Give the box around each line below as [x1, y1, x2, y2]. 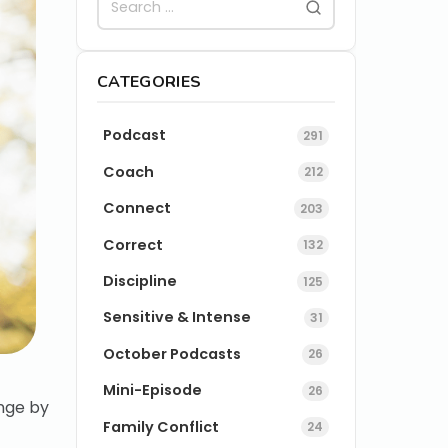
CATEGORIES [97, 70, 202, 93]
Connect [103, 198, 172, 219]
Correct [103, 234, 164, 255]
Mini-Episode [103, 380, 203, 401]
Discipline [103, 271, 178, 292]
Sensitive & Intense [103, 307, 252, 328]
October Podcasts [103, 343, 242, 364]
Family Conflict [103, 416, 220, 437]
